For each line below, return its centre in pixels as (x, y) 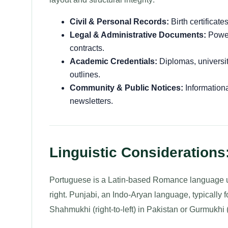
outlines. (85, 75)
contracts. (87, 48)
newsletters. (91, 101)
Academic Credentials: (113, 61)
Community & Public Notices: (126, 88)
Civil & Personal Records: (119, 22)
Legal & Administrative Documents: (138, 35)
